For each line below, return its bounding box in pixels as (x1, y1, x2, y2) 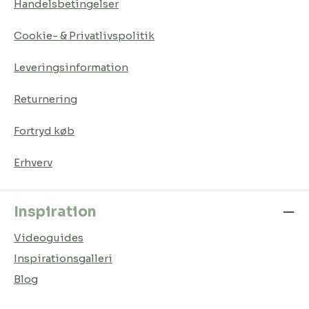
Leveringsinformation (14, 60, 128, 74)
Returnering (14, 92, 77, 106)
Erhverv (14, 155, 52, 169)
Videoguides (14, 230, 83, 244)
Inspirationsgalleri (14, 251, 112, 265)
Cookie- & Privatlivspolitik (14, 28, 154, 42)
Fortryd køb (14, 123, 74, 137)
